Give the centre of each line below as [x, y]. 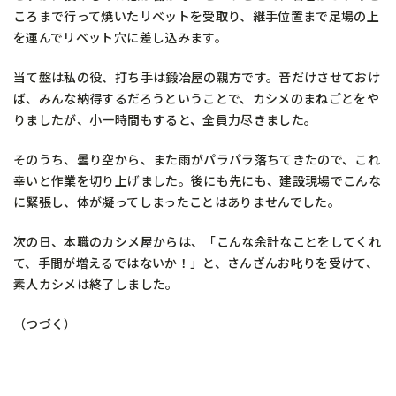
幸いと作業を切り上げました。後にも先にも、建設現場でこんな [198, 180]
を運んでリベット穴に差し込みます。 [120, 37]
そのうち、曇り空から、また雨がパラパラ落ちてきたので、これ [197, 159]
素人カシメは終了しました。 [96, 283]
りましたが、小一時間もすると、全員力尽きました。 [165, 119]
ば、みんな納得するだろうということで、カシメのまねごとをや [197, 98]
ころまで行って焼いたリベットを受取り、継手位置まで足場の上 [197, 15]
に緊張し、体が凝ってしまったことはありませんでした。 [177, 201]
